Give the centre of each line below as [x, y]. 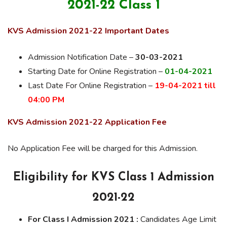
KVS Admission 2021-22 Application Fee [87, 122]
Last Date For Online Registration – [91, 86]
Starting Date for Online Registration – [96, 71]
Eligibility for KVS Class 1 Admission [113, 178]
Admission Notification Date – [82, 57]
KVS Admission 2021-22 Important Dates [89, 31]
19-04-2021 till [185, 86]
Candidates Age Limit [177, 219]
